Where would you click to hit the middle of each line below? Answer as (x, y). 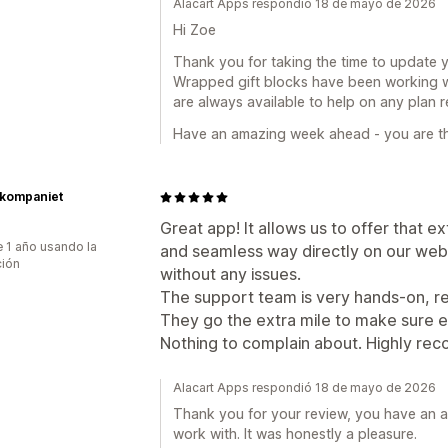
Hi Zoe (194, 29)
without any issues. (230, 274)
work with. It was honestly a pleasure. (295, 433)
